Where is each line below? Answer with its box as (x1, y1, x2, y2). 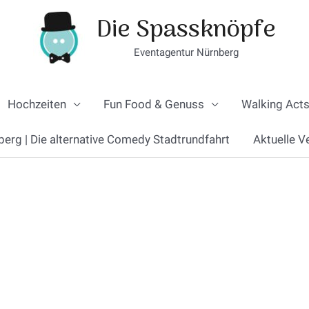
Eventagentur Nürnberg (134, 46, 239, 59)
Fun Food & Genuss (103, 97, 204, 111)
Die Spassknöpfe (97, 10, 276, 50)
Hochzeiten (7, 97, 66, 111)
